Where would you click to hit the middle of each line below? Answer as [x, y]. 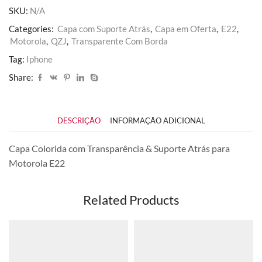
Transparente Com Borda [120, 41]
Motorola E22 [37, 163]
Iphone [39, 59]
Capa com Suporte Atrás [104, 28]
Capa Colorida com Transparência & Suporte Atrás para [119, 148]
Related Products [131, 200]
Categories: [32, 28]
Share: [21, 77]
